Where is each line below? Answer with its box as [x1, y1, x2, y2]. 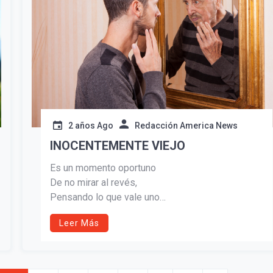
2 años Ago [68, 121, 113, 131]
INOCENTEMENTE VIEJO [49, 138, 185, 154]
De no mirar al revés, [49, 177, 137, 189]
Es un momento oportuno [49, 162, 156, 174]
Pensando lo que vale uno [49, 191, 160, 204]
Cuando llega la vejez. [49, 206, 142, 218]
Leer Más [58, 218, 99, 229]
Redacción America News [134, 121, 238, 131]
